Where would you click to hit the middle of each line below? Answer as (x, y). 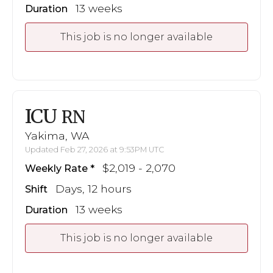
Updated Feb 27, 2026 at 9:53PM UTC (95, 150)
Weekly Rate (56, 168)
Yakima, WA (57, 136)
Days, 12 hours (94, 189)
